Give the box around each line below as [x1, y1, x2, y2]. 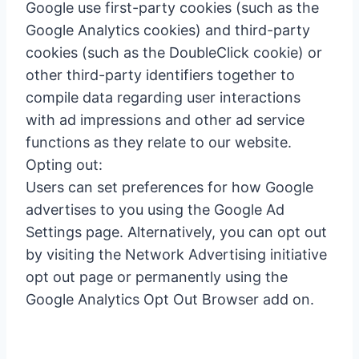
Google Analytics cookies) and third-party [26, 22, 310, 38]
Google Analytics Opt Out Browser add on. [26, 291, 314, 308]
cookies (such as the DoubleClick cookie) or [26, 44, 322, 61]
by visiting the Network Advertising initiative [26, 246, 327, 263]
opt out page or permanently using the [26, 268, 288, 285]
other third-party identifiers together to [26, 67, 295, 83]
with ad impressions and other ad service [26, 111, 305, 128]
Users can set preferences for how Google [26, 179, 313, 196]
